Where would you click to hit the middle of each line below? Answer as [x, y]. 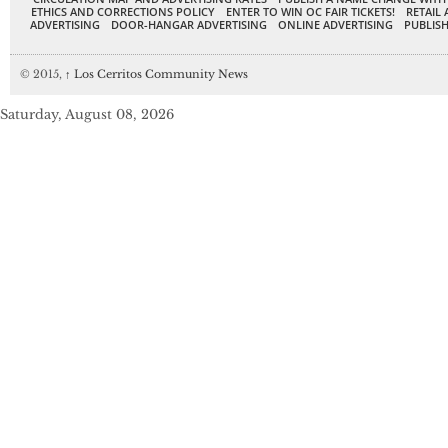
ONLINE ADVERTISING [335, 25]
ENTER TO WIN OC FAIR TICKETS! [310, 12]
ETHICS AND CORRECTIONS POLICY [123, 12]
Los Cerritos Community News [159, 74]
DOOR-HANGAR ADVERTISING [189, 25]
